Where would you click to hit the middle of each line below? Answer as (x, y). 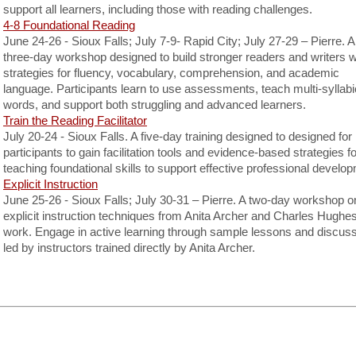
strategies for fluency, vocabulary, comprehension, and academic (171, 73)
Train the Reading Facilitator (75, 120)
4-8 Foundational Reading (69, 25)
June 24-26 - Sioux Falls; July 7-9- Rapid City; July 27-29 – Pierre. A (179, 41)
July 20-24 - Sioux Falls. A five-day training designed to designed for (178, 136)
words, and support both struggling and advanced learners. (155, 104)
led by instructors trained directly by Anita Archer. (129, 248)
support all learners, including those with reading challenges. (158, 9)
